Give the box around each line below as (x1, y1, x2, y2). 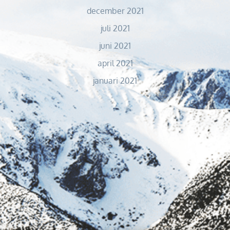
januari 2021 (93, 75, 137, 86)
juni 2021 (99, 41, 131, 51)
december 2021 (86, 6, 144, 16)
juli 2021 (100, 23, 130, 34)
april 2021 (97, 58, 133, 69)
